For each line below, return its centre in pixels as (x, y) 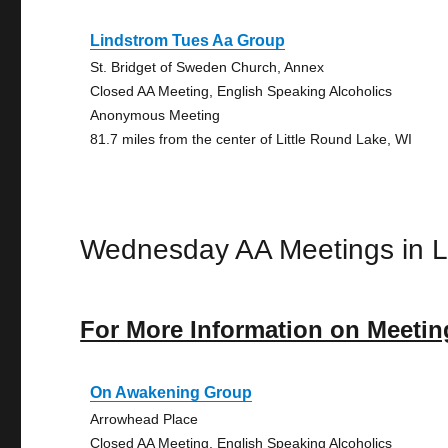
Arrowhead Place (144, 419)
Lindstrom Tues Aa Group (188, 40)
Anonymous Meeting (155, 115)
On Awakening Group (171, 392)
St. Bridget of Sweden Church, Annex (207, 67)
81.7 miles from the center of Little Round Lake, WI (251, 139)
